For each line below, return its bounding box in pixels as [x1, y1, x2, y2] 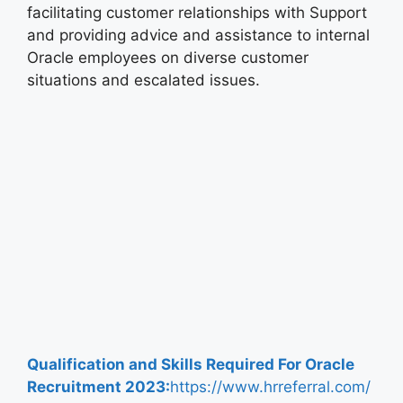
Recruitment [27, 377, 121, 396]
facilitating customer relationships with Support [27, 4, 367, 22]
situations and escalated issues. [27, 71, 260, 90]
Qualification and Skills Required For [27, 354, 305, 373]
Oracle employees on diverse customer [27, 49, 309, 67]
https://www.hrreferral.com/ [170, 377, 371, 396]
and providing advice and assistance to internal [27, 26, 370, 45]
